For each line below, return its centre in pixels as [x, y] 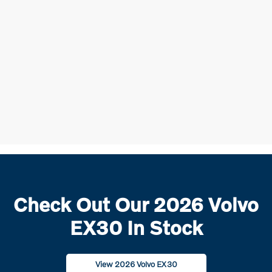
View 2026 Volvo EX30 [136, 264]
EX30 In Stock [136, 228]
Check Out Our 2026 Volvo [136, 205]
